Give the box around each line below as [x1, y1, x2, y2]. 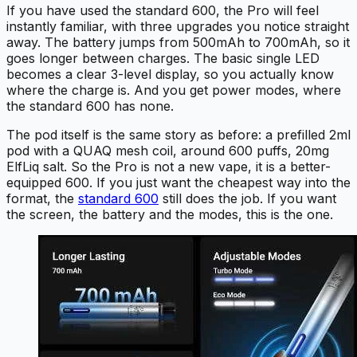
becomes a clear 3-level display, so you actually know [6, 65, 334, 82]
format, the [6, 190, 78, 206]
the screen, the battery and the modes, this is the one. [6, 206, 333, 222]
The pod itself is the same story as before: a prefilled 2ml [6, 126, 351, 143]
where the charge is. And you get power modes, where [6, 81, 341, 98]
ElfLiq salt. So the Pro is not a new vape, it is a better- [6, 158, 331, 175]
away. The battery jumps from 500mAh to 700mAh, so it [6, 33, 350, 50]
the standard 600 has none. [6, 97, 174, 114]
